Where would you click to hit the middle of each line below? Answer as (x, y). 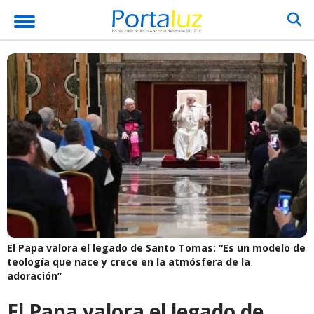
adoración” (34, 275)
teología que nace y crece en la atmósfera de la (129, 261)
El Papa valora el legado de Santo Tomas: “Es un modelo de (156, 247)
